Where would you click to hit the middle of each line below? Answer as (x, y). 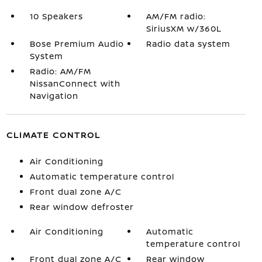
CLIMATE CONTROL (53, 135)
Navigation (54, 96)
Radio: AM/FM (60, 71)
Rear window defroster (82, 207)
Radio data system (189, 44)
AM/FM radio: (176, 16)
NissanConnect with (75, 83)
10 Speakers (56, 16)
